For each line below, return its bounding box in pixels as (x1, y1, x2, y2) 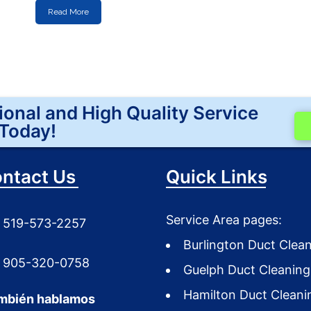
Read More (48, 7, 90, 17)
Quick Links (166, 166, 267, 188)
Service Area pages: (166, 212, 282, 228)
